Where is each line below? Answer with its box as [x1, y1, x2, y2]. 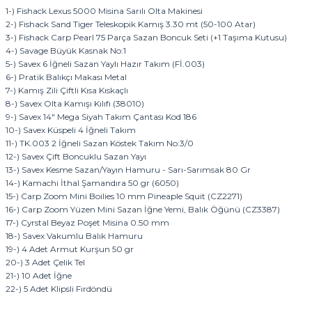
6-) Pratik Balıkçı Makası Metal [6, 72, 127, 82]
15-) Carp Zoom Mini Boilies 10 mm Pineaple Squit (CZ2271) [6, 191, 242, 201]
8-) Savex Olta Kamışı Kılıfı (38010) [6, 98, 144, 109]
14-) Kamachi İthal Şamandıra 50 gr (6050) [6, 178, 179, 188]
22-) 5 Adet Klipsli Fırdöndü [6, 283, 112, 294]
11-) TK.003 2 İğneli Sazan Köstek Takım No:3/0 [6, 138, 194, 148]
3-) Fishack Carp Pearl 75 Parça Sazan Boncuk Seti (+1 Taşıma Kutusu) [6, 32, 287, 42]
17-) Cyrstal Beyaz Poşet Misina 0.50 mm [6, 217, 169, 228]
